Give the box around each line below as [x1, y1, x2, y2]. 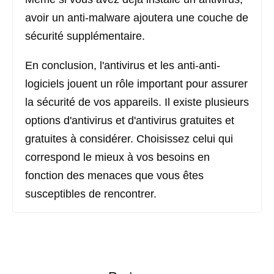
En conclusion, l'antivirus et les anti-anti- [25, 59, 220, 72]
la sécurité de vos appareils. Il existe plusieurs [25, 96, 249, 108]
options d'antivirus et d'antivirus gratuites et [25, 114, 234, 127]
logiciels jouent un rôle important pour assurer [25, 78, 248, 90]
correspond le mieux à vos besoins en [25, 151, 210, 163]
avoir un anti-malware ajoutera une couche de [25, 12, 248, 24]
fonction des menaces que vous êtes [25, 169, 204, 182]
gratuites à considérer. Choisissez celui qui [25, 133, 233, 145]
